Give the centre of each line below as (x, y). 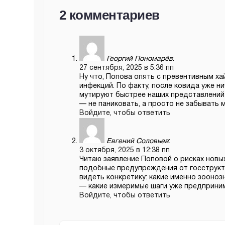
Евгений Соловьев (138, 141)
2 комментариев (109, 15)
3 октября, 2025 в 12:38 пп (125, 150)
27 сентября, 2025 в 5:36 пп (127, 68)
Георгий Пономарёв (140, 59)
